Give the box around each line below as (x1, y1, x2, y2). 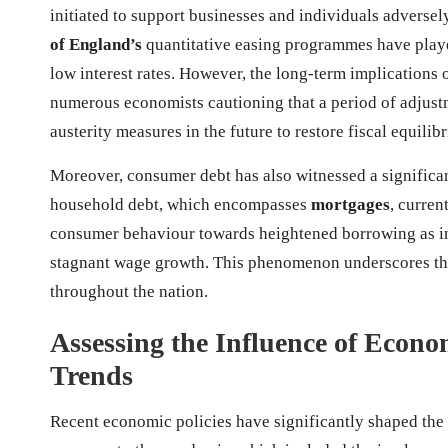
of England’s (50, 34, 142, 54)
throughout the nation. (50, 281, 208, 301)
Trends (50, 359, 133, 391)
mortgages (311, 194, 390, 214)
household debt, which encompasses (50, 194, 311, 214)
